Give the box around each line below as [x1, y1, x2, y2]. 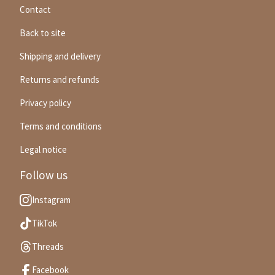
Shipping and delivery [20, 50, 101, 63]
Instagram [32, 194, 71, 206]
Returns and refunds [20, 74, 99, 86]
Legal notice [20, 144, 67, 156]
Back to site [20, 27, 66, 39]
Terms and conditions [20, 120, 102, 133]
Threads [32, 241, 64, 253]
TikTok [32, 217, 57, 230]
